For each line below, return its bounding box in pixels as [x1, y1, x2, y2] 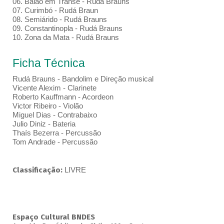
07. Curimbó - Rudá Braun [12, 6, 100, 15]
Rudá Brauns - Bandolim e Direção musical [12, 74, 155, 83]
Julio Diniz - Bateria [12, 119, 77, 128]
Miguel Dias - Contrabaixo [12, 110, 99, 119]
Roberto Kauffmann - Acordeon [12, 92, 115, 101]
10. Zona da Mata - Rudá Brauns [12, 33, 119, 42]
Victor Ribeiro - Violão [12, 101, 85, 110]
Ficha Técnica [12, 56, 85, 70]
